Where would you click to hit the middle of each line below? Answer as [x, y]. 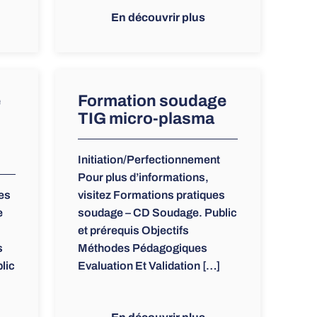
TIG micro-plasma [146, 119]
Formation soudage [152, 101]
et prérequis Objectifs [133, 231]
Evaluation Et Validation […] [149, 266]
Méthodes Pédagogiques [142, 248]
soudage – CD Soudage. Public [157, 213]
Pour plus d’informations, [143, 178]
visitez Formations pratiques [151, 195]
